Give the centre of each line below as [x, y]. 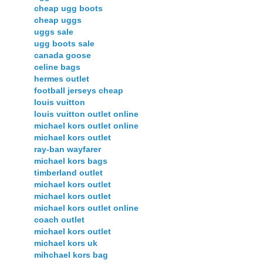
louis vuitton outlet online [86, 114]
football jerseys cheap [79, 90]
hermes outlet [62, 78]
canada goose [63, 55]
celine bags [57, 67]
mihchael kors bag [71, 254]
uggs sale [54, 31]
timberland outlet [68, 172]
